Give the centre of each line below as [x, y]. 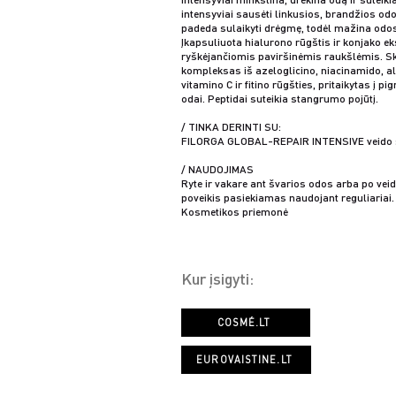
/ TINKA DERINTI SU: [231, 127]
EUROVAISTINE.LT [244, 360]
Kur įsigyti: [217, 278]
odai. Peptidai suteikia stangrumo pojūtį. [280, 99]
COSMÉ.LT [244, 323]
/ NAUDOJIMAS [217, 169]
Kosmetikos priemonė [235, 212]
